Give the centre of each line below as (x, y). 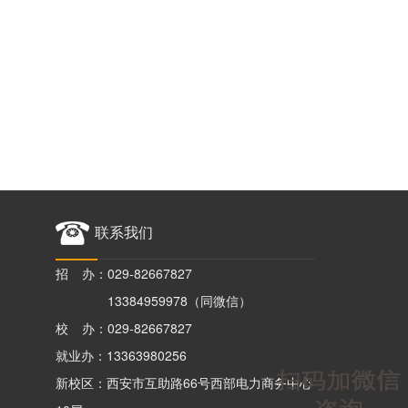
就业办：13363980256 (121, 355)
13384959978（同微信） (179, 301)
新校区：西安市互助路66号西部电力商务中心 (184, 382)
